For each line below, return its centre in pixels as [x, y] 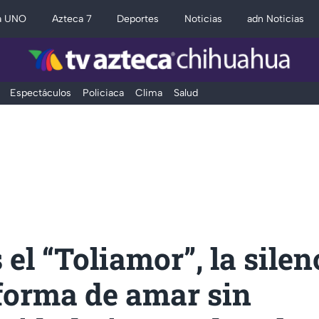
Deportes [138, 19]
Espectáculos [40, 93]
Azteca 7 [72, 19]
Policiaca [103, 93]
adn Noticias [276, 19]
